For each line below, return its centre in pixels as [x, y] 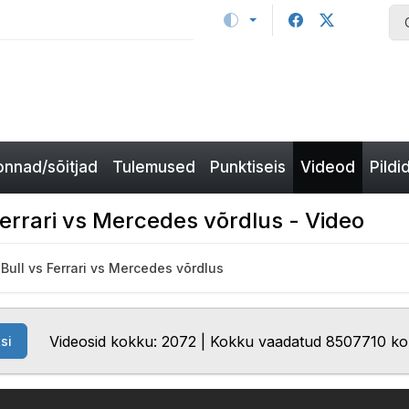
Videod [328, 167]
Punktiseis [248, 167]
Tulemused [154, 167]
